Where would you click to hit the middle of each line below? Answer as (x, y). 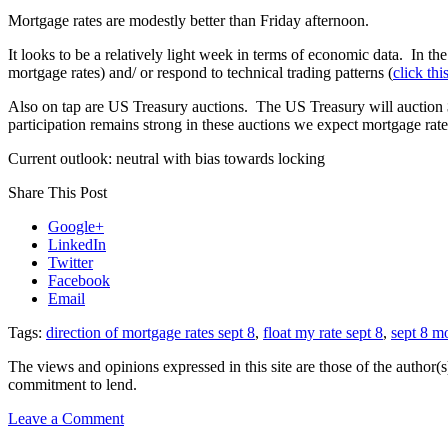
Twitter (70, 263)
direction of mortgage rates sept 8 (150, 333)
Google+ (76, 227)
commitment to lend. (72, 385)
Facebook (79, 281)
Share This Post (57, 193)
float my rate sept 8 (323, 333)
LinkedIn (77, 245)
